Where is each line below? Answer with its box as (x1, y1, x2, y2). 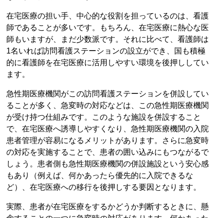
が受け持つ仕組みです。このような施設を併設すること (6, 113, 201, 122)
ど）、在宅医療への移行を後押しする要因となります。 (6, 183, 201, 192)
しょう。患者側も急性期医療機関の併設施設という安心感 (6, 160, 209, 168)
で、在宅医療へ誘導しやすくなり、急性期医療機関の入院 (6, 125, 209, 133)
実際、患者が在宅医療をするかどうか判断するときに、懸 (6, 202, 209, 211)
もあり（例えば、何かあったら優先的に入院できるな (6, 171, 194, 180)
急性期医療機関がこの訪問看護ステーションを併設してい (6, 90, 209, 98)
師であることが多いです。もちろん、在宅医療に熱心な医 (6, 23, 209, 32)
